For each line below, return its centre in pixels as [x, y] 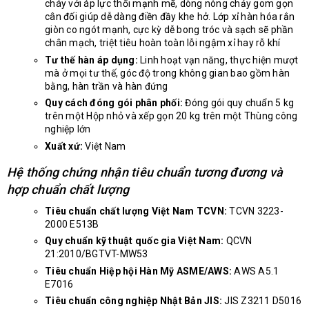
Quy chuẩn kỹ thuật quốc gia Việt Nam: [134, 241]
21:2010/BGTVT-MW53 [97, 254]
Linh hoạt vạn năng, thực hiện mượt [218, 60]
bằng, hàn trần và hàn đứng [107, 86]
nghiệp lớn [68, 129]
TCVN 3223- [255, 211]
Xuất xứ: [64, 146]
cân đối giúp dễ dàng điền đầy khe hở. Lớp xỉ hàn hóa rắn [170, 16]
